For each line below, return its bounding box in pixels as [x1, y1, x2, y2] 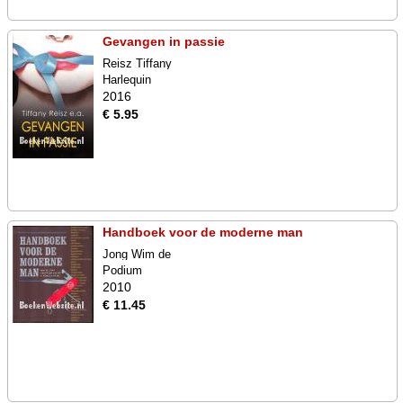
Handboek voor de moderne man [103, 225, 303, 239]
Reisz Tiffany [103, 57, 172, 70]
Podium [103, 264, 142, 277]
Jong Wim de [103, 247, 171, 261]
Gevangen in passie [103, 34, 225, 49]
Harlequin [103, 73, 151, 86]
